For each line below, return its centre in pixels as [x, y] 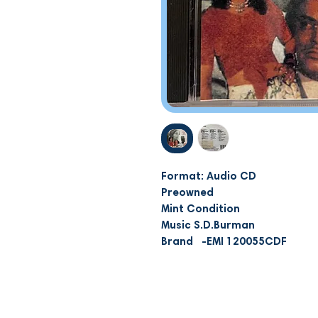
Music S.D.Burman [208, 226]
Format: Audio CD [209, 177]
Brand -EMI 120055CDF [224, 242]
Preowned [187, 193]
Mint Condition [201, 209]
